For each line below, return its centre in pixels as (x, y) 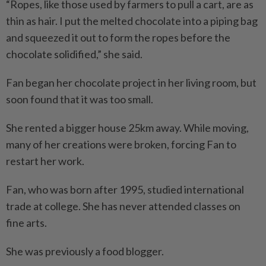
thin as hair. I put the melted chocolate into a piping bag (132, 21)
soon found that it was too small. (80, 99)
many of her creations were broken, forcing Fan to (121, 145)
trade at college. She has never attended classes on (123, 206)
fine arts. (26, 223)
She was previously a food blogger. (85, 251)
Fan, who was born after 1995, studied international (125, 190)
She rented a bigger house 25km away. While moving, (127, 128)
